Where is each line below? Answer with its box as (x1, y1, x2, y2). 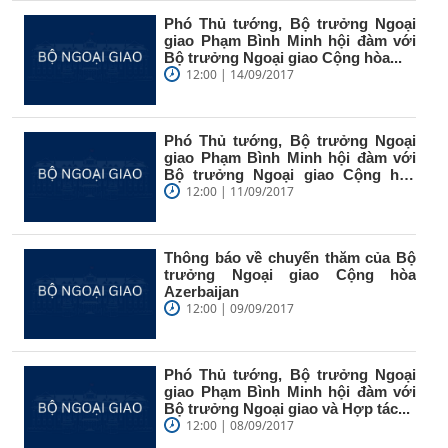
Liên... (164, 182, 206, 200)
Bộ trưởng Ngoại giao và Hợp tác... (164, 399, 410, 417)
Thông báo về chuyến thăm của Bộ (164, 248, 416, 266)
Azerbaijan (164, 282, 239, 300)
